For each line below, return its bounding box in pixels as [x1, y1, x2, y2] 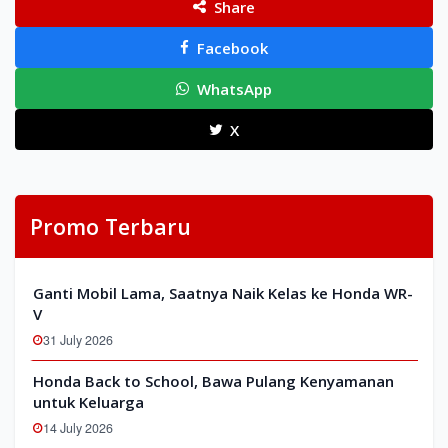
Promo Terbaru [30, 212, 191, 241]
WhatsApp [196, 78, 272, 99]
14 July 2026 [43, 419, 113, 437]
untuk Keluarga [33, 392, 144, 412]
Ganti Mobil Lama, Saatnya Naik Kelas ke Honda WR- [33, 283, 413, 303]
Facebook [196, 37, 268, 58]
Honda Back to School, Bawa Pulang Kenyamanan [33, 371, 394, 391]
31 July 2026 [43, 331, 113, 349]
